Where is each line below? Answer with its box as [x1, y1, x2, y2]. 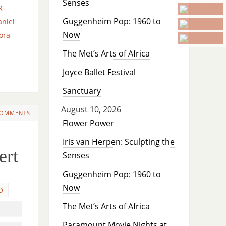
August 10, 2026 [61, 104, 121, 116]
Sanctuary [62, 85, 101, 97]
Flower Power [62, 118, 114, 129]
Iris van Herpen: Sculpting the [62, 136, 175, 148]
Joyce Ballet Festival [62, 67, 136, 78]
